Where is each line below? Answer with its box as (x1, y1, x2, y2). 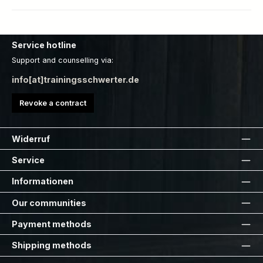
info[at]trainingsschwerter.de (12, 74, 139, 85)
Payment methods (12, 219, 92, 230)
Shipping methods (12, 240, 92, 251)
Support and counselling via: (12, 56, 113, 65)
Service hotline (12, 39, 76, 50)
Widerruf (12, 133, 50, 144)
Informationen (12, 176, 73, 187)
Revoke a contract (19, 98, 86, 107)
